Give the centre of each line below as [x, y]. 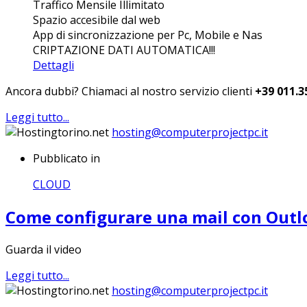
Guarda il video [44, 250]
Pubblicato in [66, 159]
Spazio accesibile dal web [97, 20]
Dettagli [53, 65]
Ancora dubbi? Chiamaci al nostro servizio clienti [130, 91]
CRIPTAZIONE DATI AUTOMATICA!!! [124, 50]
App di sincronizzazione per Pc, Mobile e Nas [148, 35]
